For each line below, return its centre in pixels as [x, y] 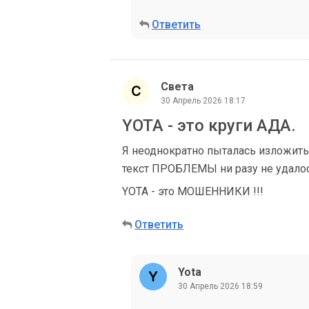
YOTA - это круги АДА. [209, 126]
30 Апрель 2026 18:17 [203, 100]
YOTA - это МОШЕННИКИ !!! [193, 191]
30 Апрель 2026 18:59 [220, 286]
